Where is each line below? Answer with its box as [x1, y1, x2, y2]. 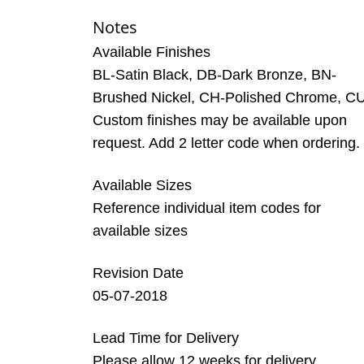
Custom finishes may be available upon [93, 112, 347, 129]
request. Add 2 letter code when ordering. [93, 135, 360, 152]
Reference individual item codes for [93, 200, 321, 217]
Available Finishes [93, 44, 210, 61]
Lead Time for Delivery [93, 330, 239, 347]
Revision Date [93, 265, 184, 282]
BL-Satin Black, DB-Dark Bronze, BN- [93, 67, 336, 84]
